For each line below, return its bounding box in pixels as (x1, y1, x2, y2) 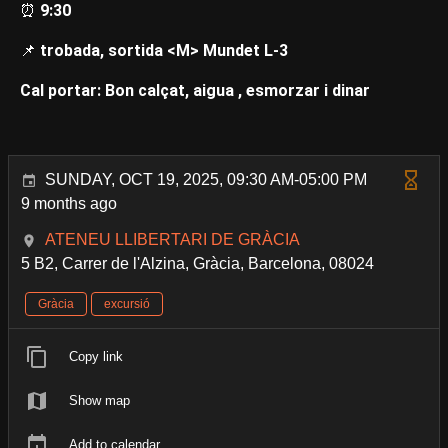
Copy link (69, 348, 123, 364)
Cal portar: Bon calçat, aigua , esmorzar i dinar (20, 80, 370, 100)
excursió (104, 296, 150, 311)
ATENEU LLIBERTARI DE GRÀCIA (45, 230, 300, 248)
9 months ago (21, 194, 117, 212)
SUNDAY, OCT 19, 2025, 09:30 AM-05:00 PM (45, 170, 367, 188)
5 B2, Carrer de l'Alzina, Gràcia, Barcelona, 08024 (21, 254, 374, 272)
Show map (69, 392, 130, 408)
